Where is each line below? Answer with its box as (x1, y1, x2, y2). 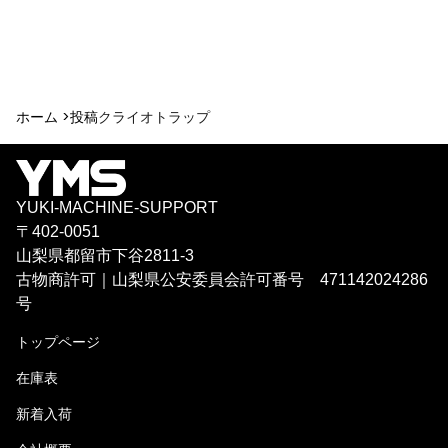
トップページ (16, 331, 100, 352)
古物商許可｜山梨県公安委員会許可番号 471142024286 (16, 270, 428, 288)
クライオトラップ (98, 107, 210, 128)
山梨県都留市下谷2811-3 (16, 246, 194, 264)
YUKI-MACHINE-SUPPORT (16, 198, 218, 216)
